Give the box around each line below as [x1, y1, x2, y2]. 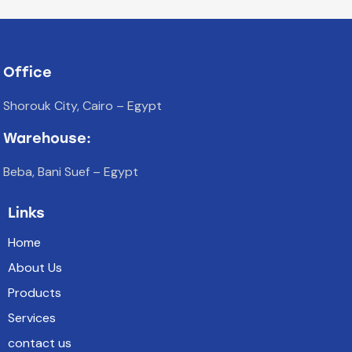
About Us [8, 259, 62, 277]
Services [8, 310, 56, 327]
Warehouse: [3, 130, 92, 148]
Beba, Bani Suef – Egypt [3, 163, 139, 181]
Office [3, 64, 53, 82]
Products [8, 284, 61, 302]
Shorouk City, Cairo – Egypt [3, 97, 163, 114]
